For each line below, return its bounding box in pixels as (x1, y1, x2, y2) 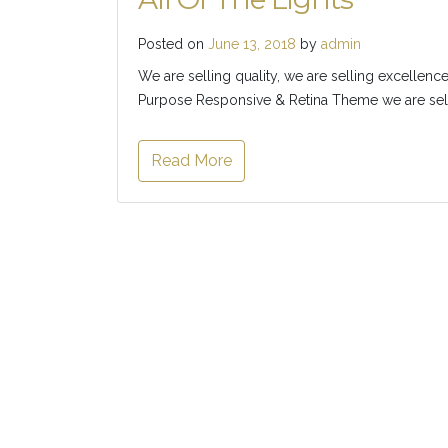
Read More (151, 150, 232, 170)
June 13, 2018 (208, 35, 296, 52)
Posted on (138, 35, 208, 52)
